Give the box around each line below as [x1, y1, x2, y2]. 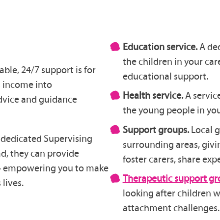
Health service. [122, 89, 185, 102]
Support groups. [122, 123, 191, 136]
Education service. [122, 40, 197, 53]
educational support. [122, 70, 208, 82]
